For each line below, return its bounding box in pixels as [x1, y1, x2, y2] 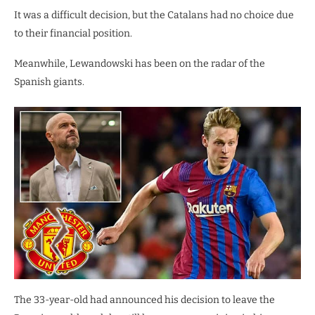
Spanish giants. [14, 76, 84, 89]
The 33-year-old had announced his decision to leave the [14, 293, 275, 306]
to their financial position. [14, 27, 132, 40]
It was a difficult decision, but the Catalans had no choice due [14, 9, 294, 22]
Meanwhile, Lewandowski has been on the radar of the [14, 58, 265, 70]
